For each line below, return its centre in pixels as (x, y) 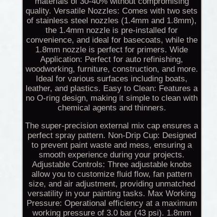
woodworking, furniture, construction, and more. (112, 69)
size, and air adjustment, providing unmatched (112, 184)
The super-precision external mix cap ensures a (112, 126)
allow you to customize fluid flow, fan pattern (112, 174)
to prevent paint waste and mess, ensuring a (112, 145)
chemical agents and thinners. (112, 108)
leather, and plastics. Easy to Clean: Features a (112, 89)
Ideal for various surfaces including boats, (112, 79)
